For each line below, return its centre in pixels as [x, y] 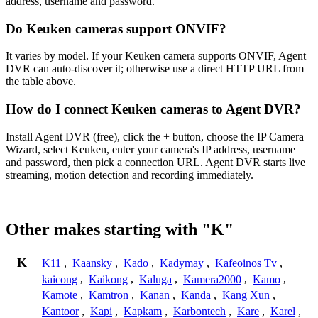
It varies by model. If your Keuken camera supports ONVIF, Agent [156, 56]
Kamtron [109, 295]
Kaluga [155, 279]
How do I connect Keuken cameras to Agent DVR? [153, 109]
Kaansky [92, 263]
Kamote [60, 295]
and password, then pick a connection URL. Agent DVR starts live [155, 162]
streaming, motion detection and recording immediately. [130, 175]
